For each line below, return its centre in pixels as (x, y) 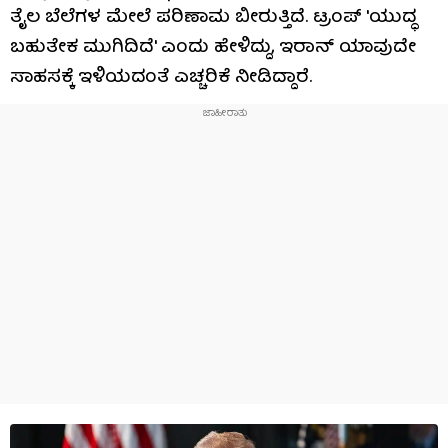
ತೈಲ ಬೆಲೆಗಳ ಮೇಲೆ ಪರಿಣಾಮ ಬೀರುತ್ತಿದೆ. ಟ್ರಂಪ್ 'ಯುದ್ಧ (213, 18)
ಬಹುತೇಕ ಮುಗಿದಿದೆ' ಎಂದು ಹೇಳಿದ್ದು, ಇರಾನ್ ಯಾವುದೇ (213, 48)
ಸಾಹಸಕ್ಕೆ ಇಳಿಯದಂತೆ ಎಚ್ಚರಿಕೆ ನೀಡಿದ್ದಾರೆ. (161, 78)
